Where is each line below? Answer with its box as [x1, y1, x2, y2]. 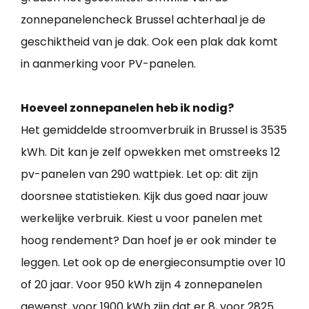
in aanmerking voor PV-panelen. [21, 55, 196, 72]
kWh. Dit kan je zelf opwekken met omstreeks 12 [21, 143, 280, 160]
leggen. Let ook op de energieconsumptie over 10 [21, 254, 286, 270]
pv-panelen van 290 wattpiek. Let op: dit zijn [21, 166, 258, 182]
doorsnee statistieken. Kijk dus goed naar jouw [21, 188, 268, 204]
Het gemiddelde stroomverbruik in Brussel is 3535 [21, 121, 287, 138]
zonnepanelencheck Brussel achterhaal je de [21, 11, 266, 28]
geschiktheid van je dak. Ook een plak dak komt [21, 33, 278, 50]
